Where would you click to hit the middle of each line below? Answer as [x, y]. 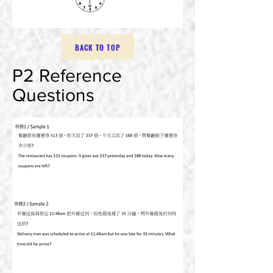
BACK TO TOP [97, 47]
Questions [53, 95]
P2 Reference [67, 76]
